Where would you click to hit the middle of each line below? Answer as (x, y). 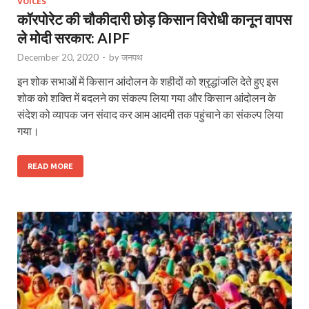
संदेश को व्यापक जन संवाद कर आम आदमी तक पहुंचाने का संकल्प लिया (150, 114)
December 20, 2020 (58, 58)
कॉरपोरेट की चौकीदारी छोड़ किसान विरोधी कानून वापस (154, 19)
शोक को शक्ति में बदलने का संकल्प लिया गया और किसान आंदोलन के (147, 98)
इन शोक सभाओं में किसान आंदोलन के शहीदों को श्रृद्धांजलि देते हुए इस (148, 81)
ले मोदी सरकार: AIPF (73, 38)
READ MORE (50, 167)
